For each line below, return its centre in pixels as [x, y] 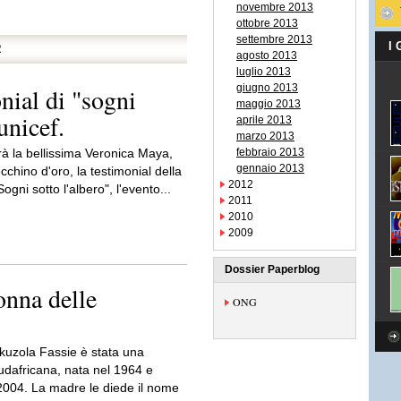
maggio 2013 [269, 104]
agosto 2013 [267, 55]
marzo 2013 [265, 136]
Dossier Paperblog [272, 269]
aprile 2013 [264, 120]
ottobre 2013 [267, 23]
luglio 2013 [264, 72]
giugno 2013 [267, 88]
